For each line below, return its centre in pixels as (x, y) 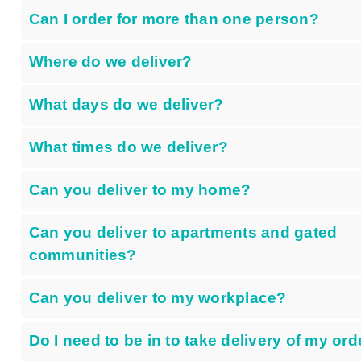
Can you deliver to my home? (140, 189)
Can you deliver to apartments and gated (183, 232)
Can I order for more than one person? (174, 19)
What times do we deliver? (128, 147)
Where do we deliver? (110, 61)
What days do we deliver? (126, 104)
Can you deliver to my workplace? (158, 297)
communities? (83, 255)
